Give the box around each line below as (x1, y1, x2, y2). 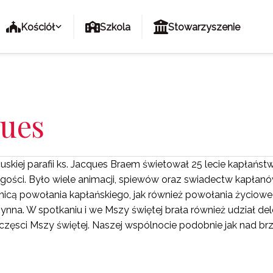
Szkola (100, 21, 130, 33)
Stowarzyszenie (168, 21, 240, 33)
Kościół (21, 21, 55, 33)
